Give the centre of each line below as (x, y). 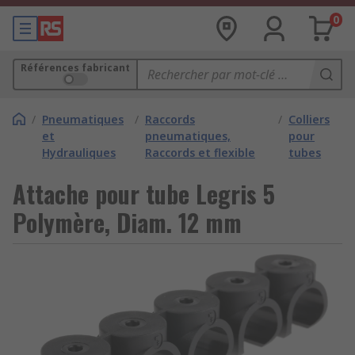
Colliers (309, 119)
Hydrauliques (79, 153)
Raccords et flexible (200, 153)
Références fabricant (75, 68)
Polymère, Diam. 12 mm (127, 222)
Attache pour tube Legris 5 (144, 194)
